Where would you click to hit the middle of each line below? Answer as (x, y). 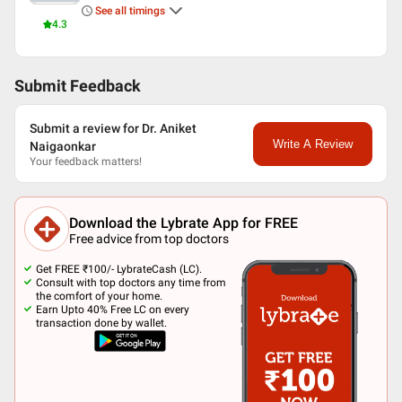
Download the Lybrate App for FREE (184, 223)
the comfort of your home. (99, 296)
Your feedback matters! (86, 162)
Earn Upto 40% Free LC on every (113, 310)
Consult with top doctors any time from (131, 283)
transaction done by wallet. (101, 323)
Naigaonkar (63, 146)
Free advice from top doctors (149, 238)
